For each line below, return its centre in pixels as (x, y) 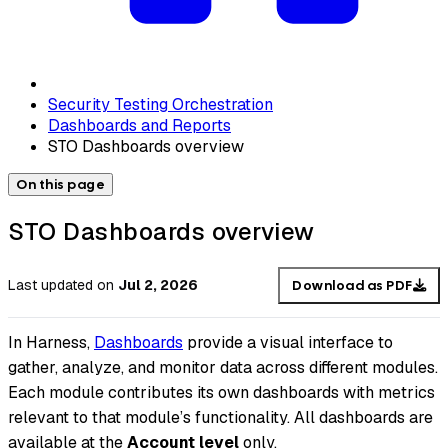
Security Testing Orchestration (160, 104)
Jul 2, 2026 (158, 285)
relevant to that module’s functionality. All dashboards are (220, 418)
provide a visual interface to (288, 343)
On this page (60, 184)
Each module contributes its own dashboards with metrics (221, 393)
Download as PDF (352, 285)
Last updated (50, 285)
